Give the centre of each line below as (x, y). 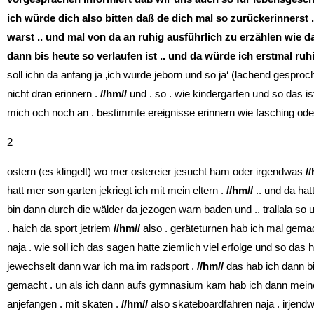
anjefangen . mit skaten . (64, 303)
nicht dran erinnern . (54, 93)
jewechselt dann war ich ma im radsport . (102, 266)
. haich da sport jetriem (60, 228)
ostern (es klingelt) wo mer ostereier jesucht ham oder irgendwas (156, 171)
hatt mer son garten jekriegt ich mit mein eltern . (117, 190)
